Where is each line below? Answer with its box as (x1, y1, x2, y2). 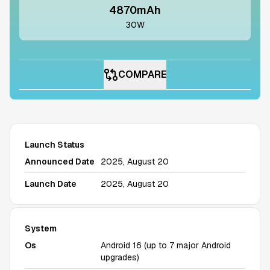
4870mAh (109, 3, 161, 17)
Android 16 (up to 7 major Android (101, 240, 231, 251)
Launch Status (25, 139, 84, 150)
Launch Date (25, 178, 77, 189)
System (25, 223, 57, 234)
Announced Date (25, 156, 95, 167)
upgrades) (101, 252, 139, 263)
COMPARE (118, 68, 166, 81)
